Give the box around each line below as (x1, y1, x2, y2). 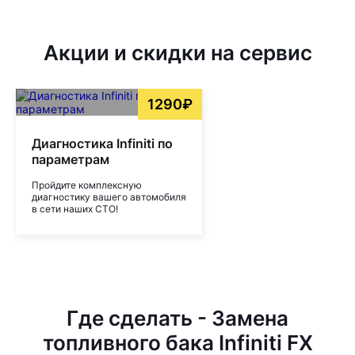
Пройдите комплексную (32, 179, 142, 191)
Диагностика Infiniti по (32, 136, 173, 151)
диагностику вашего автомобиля (32, 191, 186, 203)
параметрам (32, 151, 109, 167)
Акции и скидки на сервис (43, 40, 312, 65)
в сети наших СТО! (32, 203, 118, 215)
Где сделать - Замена (67, 306, 288, 330)
